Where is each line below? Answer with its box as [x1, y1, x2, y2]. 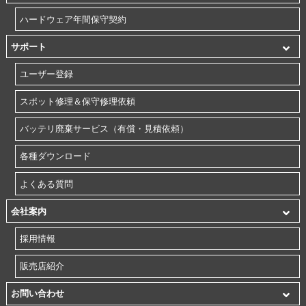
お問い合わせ [11, 288, 65, 299]
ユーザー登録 [20, 68, 74, 79]
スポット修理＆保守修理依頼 [20, 96, 136, 107]
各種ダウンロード [20, 151, 92, 162]
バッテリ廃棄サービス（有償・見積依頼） [20, 124, 189, 135]
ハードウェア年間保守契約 [20, 14, 127, 25]
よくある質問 [20, 178, 74, 189]
